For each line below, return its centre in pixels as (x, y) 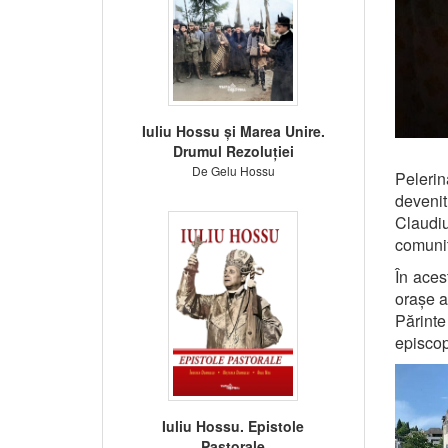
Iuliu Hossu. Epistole (233, 425)
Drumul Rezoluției (233, 150)
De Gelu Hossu (233, 170)
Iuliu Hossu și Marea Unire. (233, 130)
